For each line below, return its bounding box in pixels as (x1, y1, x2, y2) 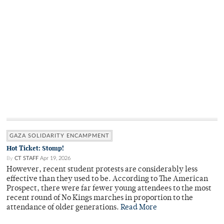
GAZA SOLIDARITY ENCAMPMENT (9, 133, 109, 139)
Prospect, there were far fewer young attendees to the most (6, 185, 211, 193)
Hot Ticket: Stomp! (6, 144, 64, 153)
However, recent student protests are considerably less (6, 166, 197, 174)
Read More (120, 204, 157, 212)
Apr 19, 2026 (40, 155, 70, 161)
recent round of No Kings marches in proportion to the (6, 194, 193, 202)
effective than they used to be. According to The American (6, 175, 208, 183)
